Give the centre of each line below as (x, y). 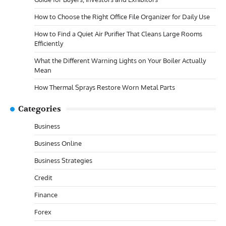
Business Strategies (63, 160)
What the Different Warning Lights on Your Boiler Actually (120, 60)
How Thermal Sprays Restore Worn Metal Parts (105, 87)
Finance (46, 194)
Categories (40, 109)
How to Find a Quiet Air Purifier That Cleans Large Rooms (118, 34)
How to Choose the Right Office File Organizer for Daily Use (122, 16)
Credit (43, 177)
